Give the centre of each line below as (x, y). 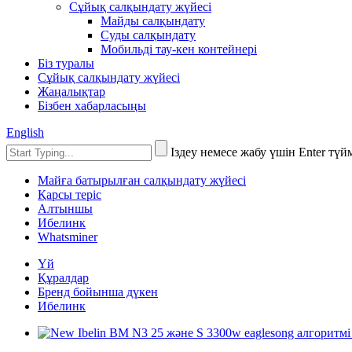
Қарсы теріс (70, 194)
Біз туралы (66, 63)
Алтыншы (65, 209)
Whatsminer (68, 237)
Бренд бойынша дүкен (98, 292)
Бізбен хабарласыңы (92, 106)
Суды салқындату (148, 35)
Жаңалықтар (71, 92)
